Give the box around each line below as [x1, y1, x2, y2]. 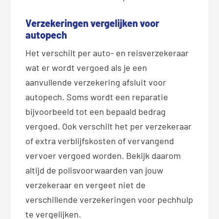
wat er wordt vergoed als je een [25, 62, 148, 73]
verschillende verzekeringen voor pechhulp [25, 194, 194, 205]
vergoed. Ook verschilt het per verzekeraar [25, 121, 192, 132]
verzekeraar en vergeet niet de [25, 179, 146, 191]
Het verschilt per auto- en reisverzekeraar [25, 47, 189, 59]
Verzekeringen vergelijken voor [25, 17, 160, 29]
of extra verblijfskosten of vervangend [25, 135, 175, 147]
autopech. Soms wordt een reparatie [25, 91, 169, 103]
